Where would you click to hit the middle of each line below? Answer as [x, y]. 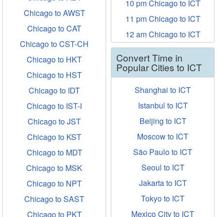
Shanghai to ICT [163, 90]
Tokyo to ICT [163, 198]
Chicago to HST [54, 75]
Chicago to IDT [54, 90]
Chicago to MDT [54, 152]
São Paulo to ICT [163, 152]
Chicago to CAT [54, 28]
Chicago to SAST [54, 199]
